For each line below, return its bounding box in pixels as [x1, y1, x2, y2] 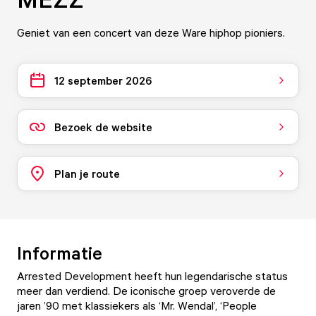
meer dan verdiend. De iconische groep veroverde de [17, 284, 276, 298]
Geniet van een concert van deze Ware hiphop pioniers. [17, 25, 285, 39]
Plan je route [54, 166, 120, 181]
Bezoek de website [54, 119, 152, 134]
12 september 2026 [54, 73, 152, 87]
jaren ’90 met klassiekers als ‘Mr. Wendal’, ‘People [17, 298, 257, 312]
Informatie [17, 241, 102, 264]
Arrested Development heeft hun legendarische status [17, 269, 288, 283]
